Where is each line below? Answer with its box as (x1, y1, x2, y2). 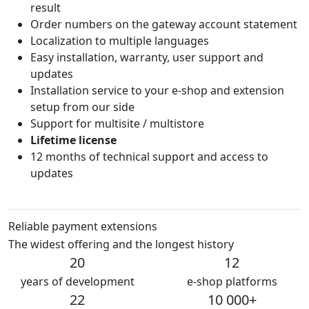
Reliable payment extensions (8, 219, 157, 235)
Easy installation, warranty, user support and (30, 50, 263, 66)
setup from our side (30, 99, 134, 115)
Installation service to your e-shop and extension (30, 83, 284, 99)
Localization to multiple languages (30, 33, 209, 49)
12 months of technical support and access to (30, 149, 268, 165)
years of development (20, 274, 134, 290)
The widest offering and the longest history (8, 237, 234, 252)
